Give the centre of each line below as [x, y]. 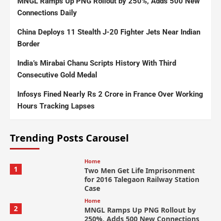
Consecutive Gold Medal [57, 75]
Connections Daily [47, 13]
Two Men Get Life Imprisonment [139, 171]
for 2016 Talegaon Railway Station [142, 180]
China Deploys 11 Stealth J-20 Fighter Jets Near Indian [109, 32]
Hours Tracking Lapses [56, 106]
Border [29, 44]
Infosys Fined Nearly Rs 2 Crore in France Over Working [110, 94]
